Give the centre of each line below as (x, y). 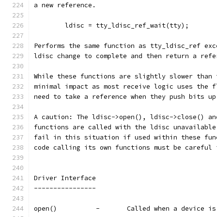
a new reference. (65, 5)
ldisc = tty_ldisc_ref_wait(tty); (127, 25)
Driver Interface (65, 178)
